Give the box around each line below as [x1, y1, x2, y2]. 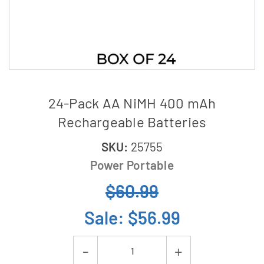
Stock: [9, 251, 37, 262]
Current [9, 237, 41, 248]
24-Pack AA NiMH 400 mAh [48, 94, 216, 111]
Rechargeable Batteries [57, 113, 207, 130]
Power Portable [90, 157, 174, 172]
